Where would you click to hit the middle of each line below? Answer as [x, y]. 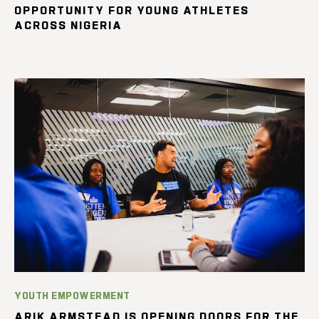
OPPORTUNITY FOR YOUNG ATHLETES [132, 10]
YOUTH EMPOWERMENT [72, 295]
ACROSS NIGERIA [68, 25]
